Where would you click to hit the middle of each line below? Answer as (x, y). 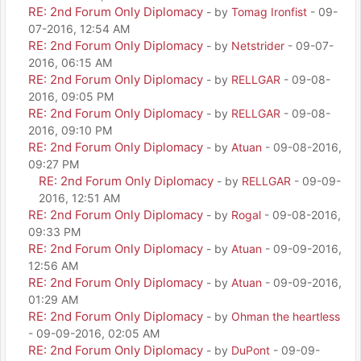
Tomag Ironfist (269, 11)
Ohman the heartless (286, 316)
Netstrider (258, 45)
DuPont (251, 350)
